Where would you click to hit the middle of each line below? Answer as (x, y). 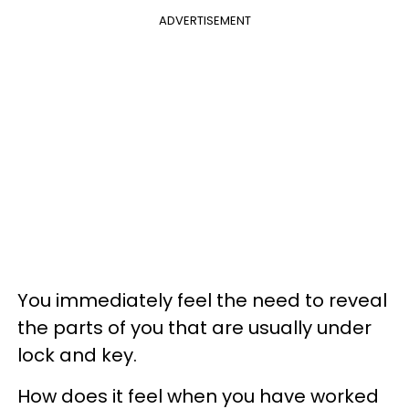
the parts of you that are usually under (194, 327)
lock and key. (77, 355)
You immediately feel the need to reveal (202, 300)
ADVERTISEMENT (204, 20)
